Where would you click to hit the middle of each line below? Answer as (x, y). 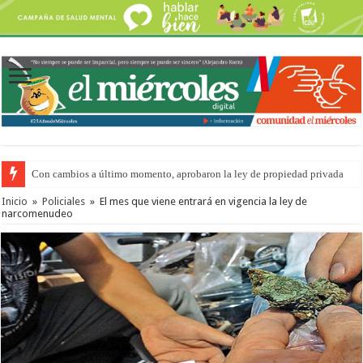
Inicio (15, 201)
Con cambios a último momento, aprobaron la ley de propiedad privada (188, 173)
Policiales (64, 201)
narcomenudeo (38, 213)
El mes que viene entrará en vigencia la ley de (204, 201)
